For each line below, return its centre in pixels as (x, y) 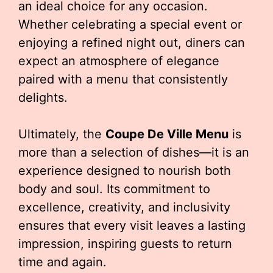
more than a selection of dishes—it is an (134, 152)
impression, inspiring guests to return (125, 244)
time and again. (62, 262)
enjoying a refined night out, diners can (132, 43)
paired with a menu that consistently (123, 79)
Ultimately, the (62, 134)
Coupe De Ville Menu (167, 134)
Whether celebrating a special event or (130, 24)
